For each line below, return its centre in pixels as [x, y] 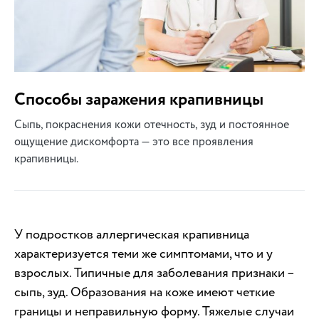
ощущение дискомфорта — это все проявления [134, 142]
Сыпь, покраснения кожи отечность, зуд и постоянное [152, 125]
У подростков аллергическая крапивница [132, 235]
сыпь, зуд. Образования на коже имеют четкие [145, 293]
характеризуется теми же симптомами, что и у [143, 254]
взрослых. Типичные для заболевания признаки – [154, 273]
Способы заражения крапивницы [139, 100]
